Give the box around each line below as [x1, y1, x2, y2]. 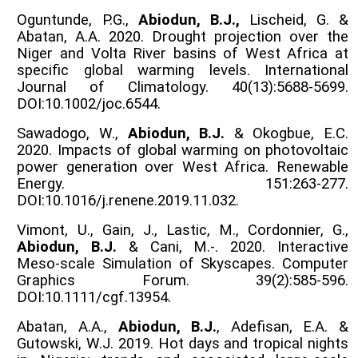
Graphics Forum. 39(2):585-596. [17, 271, 348, 289]
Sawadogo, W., [17, 124, 128, 142]
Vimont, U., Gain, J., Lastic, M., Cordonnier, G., [17, 221, 348, 239]
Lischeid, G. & [239, 10, 349, 29]
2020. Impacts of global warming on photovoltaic [17, 141, 348, 159]
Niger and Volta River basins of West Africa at [17, 44, 348, 62]
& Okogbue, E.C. [225, 124, 349, 142]
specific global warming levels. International [17, 61, 348, 79]
